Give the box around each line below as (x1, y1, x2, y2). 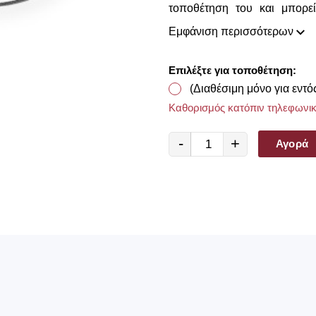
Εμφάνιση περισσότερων (169, 25, 296, 37)
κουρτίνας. (169, 16, 221, 28)
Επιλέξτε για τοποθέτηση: (169, 64, 296, 76)
